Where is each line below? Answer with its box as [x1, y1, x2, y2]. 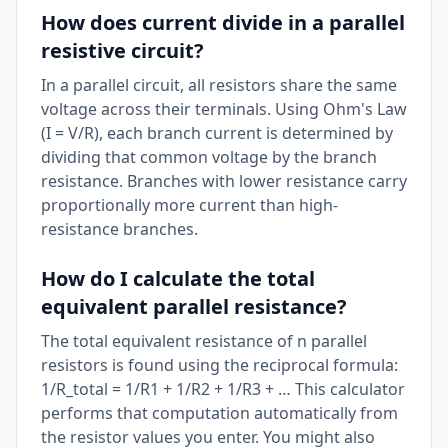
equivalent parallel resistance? [41, 293, 347, 320]
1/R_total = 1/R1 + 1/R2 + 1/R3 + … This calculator [41, 378, 405, 400]
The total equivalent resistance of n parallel [41, 330, 367, 352]
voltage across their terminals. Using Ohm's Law [41, 98, 407, 120]
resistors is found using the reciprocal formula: [41, 354, 398, 376]
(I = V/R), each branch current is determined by [41, 122, 393, 144]
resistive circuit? [41, 37, 204, 64]
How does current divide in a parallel [41, 9, 405, 36]
